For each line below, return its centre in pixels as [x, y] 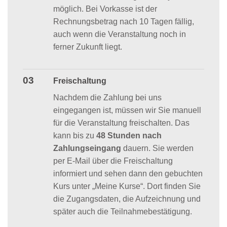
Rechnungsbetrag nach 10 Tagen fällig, [123, 21]
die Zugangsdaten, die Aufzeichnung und [127, 199]
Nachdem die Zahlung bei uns [107, 97]
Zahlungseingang [87, 148]
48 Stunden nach [129, 135]
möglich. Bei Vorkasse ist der [105, 9]
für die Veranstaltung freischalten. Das [121, 123]
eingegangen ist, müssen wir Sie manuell [127, 110]
